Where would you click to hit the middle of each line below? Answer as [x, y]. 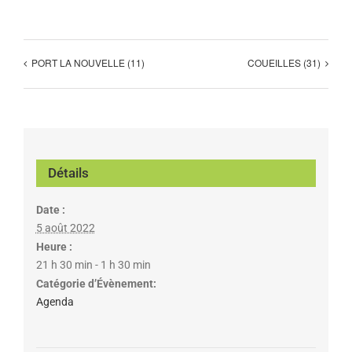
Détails [68, 172]
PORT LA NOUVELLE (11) [88, 63]
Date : [50, 209]
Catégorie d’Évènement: [96, 283]
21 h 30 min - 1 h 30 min [93, 264]
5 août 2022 [65, 227]
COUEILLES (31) [284, 63]
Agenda [55, 301]
